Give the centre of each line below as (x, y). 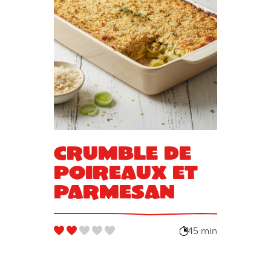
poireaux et (126, 172)
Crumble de (122, 152)
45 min (203, 231)
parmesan (114, 191)
